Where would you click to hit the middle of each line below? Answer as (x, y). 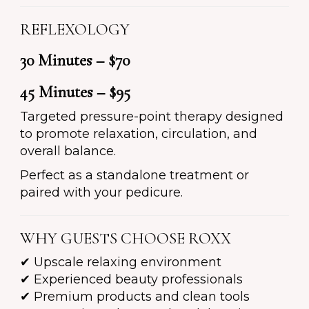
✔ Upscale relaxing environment (121, 262)
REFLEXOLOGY (75, 30)
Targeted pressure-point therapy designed (152, 117)
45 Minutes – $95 (75, 92)
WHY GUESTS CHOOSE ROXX (126, 239)
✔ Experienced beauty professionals (131, 280)
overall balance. (68, 151)
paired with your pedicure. (101, 193)
